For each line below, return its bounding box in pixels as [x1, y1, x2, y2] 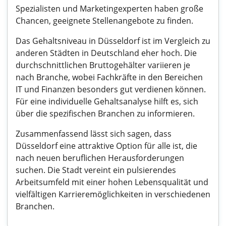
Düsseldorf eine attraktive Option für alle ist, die [16, 140, 197, 151]
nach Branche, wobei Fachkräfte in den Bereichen [16, 72, 203, 83]
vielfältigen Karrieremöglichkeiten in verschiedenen [16, 189, 210, 200]
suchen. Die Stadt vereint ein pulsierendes [16, 164, 176, 176]
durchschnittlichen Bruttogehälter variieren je [16, 60, 190, 71]
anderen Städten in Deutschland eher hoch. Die [16, 47, 197, 59]
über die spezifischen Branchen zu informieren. [16, 108, 195, 119]
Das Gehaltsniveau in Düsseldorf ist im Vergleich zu [16, 35, 210, 46]
